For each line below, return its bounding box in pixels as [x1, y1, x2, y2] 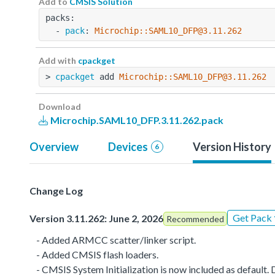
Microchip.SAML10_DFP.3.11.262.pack [48, 114, 223, 126]
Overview [29, 139, 79, 153]
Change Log [29, 184, 83, 196]
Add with [39, 55, 78, 66]
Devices [108, 139, 148, 153]
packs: [45, 12, 75, 23]
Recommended [166, 213, 224, 224]
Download [39, 101, 81, 112]
